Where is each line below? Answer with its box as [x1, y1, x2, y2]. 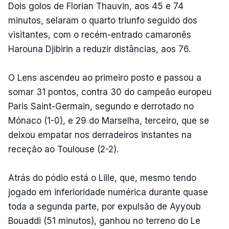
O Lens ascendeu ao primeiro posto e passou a [8, 72, 201, 83]
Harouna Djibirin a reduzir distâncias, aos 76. [8, 43, 191, 54]
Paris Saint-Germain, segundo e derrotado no [8, 101, 194, 111]
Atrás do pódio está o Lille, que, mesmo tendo [8, 172, 196, 183]
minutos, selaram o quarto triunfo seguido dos [8, 15, 197, 26]
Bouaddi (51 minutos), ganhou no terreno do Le [8, 215, 200, 226]
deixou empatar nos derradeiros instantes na [8, 129, 192, 140]
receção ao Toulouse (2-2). [8, 144, 119, 154]
